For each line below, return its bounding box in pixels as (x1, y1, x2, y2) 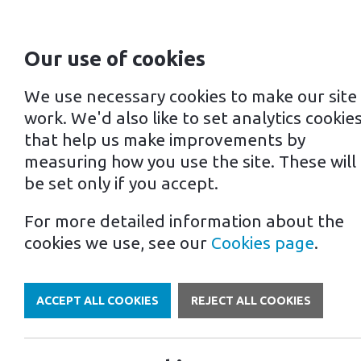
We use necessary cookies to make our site (24, 86, 357, 106)
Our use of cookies (24, 47, 205, 70)
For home (93, 71, 176, 93)
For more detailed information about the (24, 211, 344, 230)
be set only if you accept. (24, 173, 218, 193)
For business (225, 71, 333, 93)
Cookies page (211, 233, 314, 252)
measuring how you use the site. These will (24, 151, 356, 171)
